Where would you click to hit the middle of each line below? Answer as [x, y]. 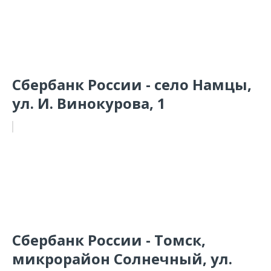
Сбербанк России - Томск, [109, 240]
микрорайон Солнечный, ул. [122, 259]
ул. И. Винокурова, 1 [89, 103]
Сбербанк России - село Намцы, [132, 84]
